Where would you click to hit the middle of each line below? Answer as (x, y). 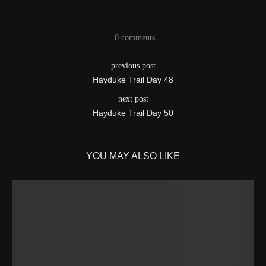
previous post (133, 65)
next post (133, 99)
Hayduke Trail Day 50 (133, 113)
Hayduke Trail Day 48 (133, 79)
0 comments (134, 37)
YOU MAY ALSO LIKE (133, 156)
